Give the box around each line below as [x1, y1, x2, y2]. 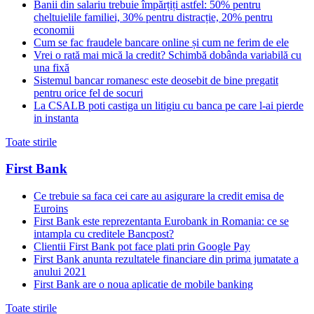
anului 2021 [34, 266, 86, 278]
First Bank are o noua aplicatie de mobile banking [34, 278, 253, 291]
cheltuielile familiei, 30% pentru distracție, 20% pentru [34, 11, 273, 23]
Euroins [34, 203, 68, 215]
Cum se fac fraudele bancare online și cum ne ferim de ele [34, 36, 289, 48]
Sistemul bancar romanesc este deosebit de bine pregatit [34, 74, 278, 86]
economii [34, 23, 74, 36]
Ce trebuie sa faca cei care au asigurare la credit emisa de [34, 190, 284, 203]
